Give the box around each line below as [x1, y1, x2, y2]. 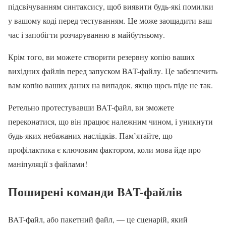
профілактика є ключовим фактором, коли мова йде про [8, 144, 201, 155]
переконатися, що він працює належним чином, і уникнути [8, 116, 213, 127]
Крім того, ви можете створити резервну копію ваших [8, 51, 195, 63]
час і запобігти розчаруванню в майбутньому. [8, 29, 165, 40]
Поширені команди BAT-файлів [8, 182, 182, 200]
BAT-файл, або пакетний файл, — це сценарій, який [8, 213, 188, 224]
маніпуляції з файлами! [8, 158, 87, 169]
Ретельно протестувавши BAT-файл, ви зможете [8, 102, 174, 113]
